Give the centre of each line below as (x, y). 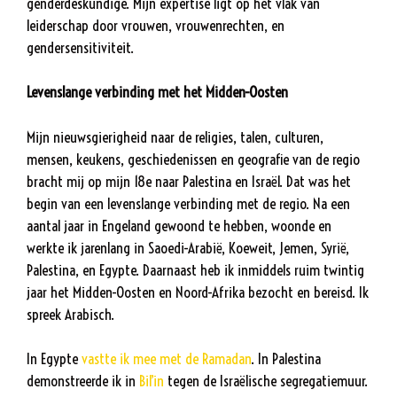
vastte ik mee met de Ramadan (166, 359)
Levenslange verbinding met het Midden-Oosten (157, 92)
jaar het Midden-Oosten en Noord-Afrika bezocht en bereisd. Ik (198, 292)
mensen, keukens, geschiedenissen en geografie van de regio (193, 159)
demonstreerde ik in (83, 381)
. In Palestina (286, 359)
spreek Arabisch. (70, 314)
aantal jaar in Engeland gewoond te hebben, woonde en (179, 225)
